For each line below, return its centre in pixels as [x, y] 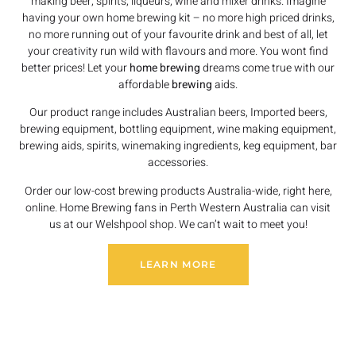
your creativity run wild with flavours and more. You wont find [178, 51]
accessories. [178, 163]
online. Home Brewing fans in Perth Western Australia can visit [178, 207]
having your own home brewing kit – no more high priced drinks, [178, 17]
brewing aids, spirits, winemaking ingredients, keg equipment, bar [178, 146]
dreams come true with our [267, 68]
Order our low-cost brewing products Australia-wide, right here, [178, 191]
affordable [145, 84]
